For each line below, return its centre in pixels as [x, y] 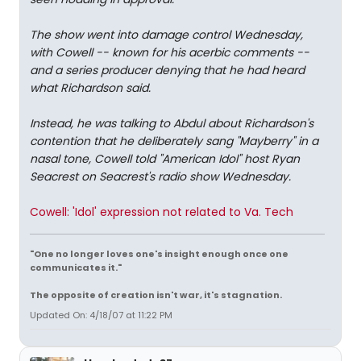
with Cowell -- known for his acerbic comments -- [170, 52]
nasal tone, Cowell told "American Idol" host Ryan [165, 159]
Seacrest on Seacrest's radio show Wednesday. [160, 176]
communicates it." [76, 268]
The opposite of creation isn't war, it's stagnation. [156, 295]
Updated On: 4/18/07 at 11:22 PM [101, 315]
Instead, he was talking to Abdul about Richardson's [172, 123]
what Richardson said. [90, 88]
